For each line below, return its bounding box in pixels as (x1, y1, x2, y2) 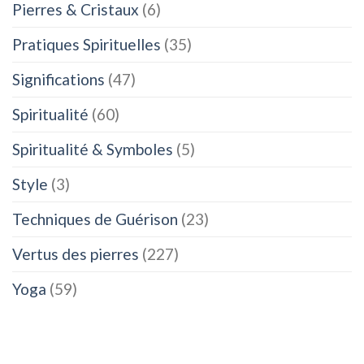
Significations (12, 69, 105, 89)
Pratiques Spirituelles (12, 34, 161, 54)
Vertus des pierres (12, 244, 139, 263)
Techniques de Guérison (12, 209, 178, 228)
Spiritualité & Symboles (12, 139, 173, 158)
